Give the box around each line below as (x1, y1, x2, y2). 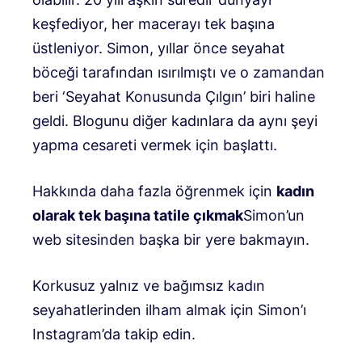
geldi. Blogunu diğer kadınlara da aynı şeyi (32, 112, 318, 129)
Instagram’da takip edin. (32, 325, 196, 343)
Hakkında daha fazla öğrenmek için (32, 182, 276, 200)
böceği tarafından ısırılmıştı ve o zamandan (32, 63, 325, 81)
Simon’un (243, 206, 305, 224)
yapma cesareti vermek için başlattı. (32, 136, 277, 154)
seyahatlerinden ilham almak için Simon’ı (32, 301, 306, 318)
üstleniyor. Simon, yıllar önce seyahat (32, 39, 285, 57)
